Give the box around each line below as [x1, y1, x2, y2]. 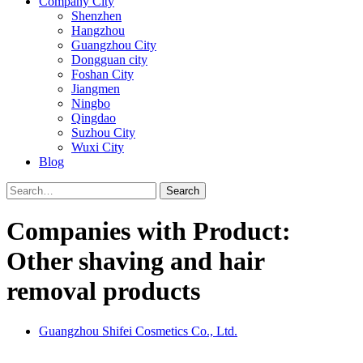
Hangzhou [71, 23, 125, 37]
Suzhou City [71, 126, 135, 139]
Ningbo [71, 96, 110, 110]
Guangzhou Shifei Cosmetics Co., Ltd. [39, 323, 237, 338]
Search [166, 185, 199, 197]
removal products [6, 276, 200, 306]
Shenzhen [71, 9, 122, 23]
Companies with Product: [6, 216, 291, 246]
